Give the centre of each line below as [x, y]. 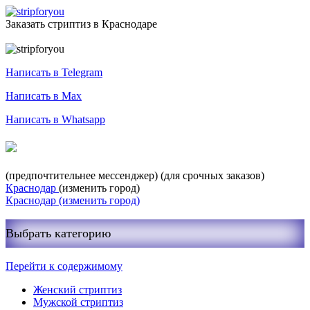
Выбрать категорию [58, 233]
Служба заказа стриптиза [65, 36]
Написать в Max [44, 96]
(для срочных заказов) [212, 175]
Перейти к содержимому [64, 266]
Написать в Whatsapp [55, 119]
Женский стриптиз [77, 290]
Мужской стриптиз [78, 302]
